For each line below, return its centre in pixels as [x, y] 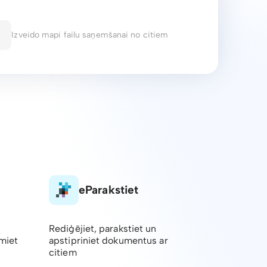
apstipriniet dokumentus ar [108, 240]
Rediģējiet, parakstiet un [103, 229]
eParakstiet [109, 190]
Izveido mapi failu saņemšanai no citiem [90, 35]
